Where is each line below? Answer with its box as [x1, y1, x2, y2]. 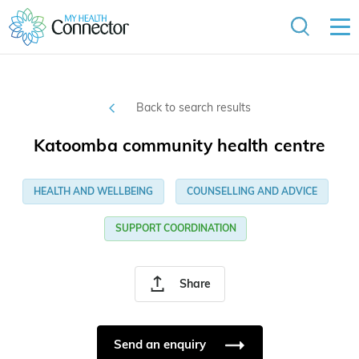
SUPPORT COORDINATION [115, 222, 236, 235]
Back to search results [135, 100, 251, 115]
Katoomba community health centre [33, 135, 326, 156]
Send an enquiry [113, 336, 209, 352]
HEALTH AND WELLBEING [34, 185, 154, 198]
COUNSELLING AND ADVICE [186, 185, 317, 198]
